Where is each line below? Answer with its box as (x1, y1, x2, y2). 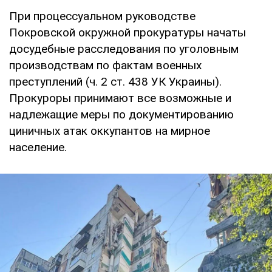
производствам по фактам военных (9, 58, 202, 72)
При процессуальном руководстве (9, 8, 195, 23)
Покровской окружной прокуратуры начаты (9, 25, 246, 39)
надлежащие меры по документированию (9, 107, 234, 121)
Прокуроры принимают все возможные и (9, 90, 231, 105)
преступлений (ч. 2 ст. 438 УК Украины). (9, 74, 222, 89)
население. (9, 140, 67, 154)
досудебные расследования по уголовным (9, 41, 239, 56)
